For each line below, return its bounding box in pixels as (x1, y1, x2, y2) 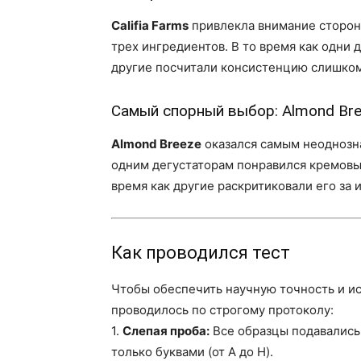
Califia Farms (111, 18, 189, 33)
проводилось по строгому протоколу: (111, 302, 334, 317)
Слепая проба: (122, 323, 210, 338)
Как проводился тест (111, 243, 290, 263)
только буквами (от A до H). (111, 344, 273, 359)
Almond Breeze (111, 136, 201, 151)
